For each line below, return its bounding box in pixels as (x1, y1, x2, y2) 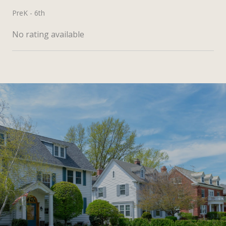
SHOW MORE (12, 76, 64, 86)
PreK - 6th (12, 8, 45, 18)
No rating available (12, 28, 84, 40)
